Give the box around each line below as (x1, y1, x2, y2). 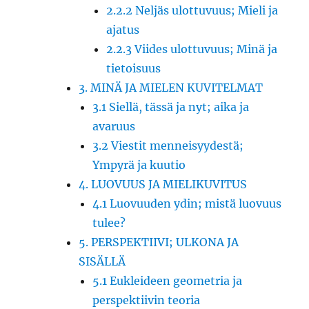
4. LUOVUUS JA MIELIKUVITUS (79, 177, 248, 191)
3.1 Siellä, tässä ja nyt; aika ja (92, 99, 250, 114)
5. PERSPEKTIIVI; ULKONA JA (79, 235, 239, 249)
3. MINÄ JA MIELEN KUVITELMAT (79, 80, 263, 94)
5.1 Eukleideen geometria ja (92, 273, 243, 288)
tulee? (92, 215, 126, 230)
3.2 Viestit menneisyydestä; (92, 138, 244, 152)
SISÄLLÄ (79, 254, 126, 268)
